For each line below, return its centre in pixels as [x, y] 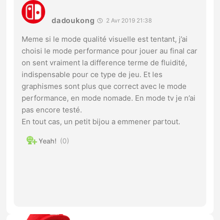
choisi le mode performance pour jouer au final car [110, 51]
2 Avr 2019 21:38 [128, 20]
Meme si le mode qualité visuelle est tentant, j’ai [105, 39]
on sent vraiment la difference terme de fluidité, [105, 62]
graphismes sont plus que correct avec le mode [104, 86]
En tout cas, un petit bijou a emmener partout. [101, 121]
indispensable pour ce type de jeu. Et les [92, 74]
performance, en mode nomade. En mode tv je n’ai [109, 98]
